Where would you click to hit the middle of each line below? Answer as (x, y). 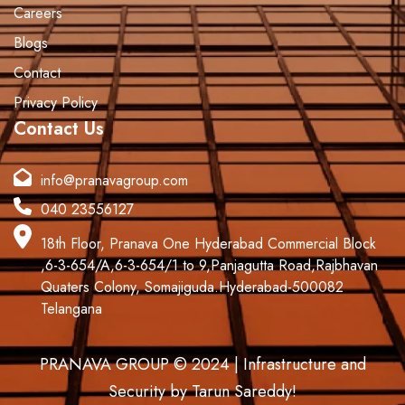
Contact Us (59, 129)
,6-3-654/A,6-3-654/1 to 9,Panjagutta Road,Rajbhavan (209, 265)
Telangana (71, 308)
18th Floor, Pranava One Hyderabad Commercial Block (208, 243)
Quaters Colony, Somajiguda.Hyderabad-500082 (192, 287)
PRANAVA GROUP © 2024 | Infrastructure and (202, 364)
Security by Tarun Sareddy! (202, 391)
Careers (38, 13)
